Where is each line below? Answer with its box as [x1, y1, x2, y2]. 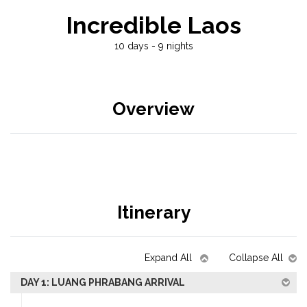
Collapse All [229, 252, 283, 263]
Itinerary [116, 202, 191, 223]
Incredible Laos [66, 12, 241, 39]
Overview [112, 99, 195, 119]
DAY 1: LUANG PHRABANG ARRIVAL [21, 277, 185, 288]
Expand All [145, 252, 195, 263]
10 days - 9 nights [114, 40, 193, 51]
